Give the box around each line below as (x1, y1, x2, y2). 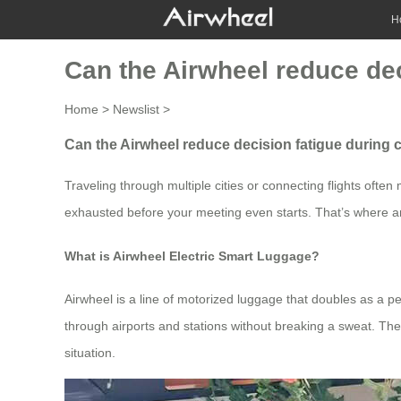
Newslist (113, 101, 159, 116)
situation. (64, 346, 115, 361)
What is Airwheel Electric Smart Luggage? (64, 248, 320, 263)
